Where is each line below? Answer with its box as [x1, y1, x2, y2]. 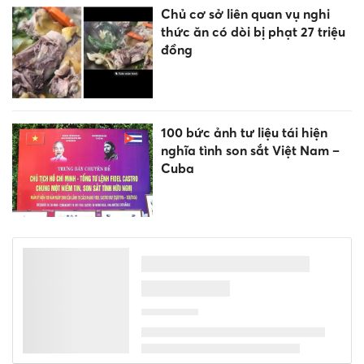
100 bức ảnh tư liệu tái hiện [160, 123, 327, 141]
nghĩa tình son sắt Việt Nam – [160, 141, 340, 158]
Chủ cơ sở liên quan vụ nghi [160, 5, 330, 22]
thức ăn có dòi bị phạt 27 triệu [160, 23, 345, 40]
